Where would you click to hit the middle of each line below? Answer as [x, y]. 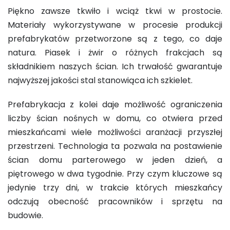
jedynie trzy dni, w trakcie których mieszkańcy [115, 188]
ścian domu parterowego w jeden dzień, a [115, 160]
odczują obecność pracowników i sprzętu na [115, 202]
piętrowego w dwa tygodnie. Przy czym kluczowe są [115, 174]
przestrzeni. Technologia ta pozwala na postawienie [115, 146]
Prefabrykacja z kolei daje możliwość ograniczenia [115, 104]
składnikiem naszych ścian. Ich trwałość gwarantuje [115, 66]
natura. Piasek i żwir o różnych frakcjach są [115, 53]
